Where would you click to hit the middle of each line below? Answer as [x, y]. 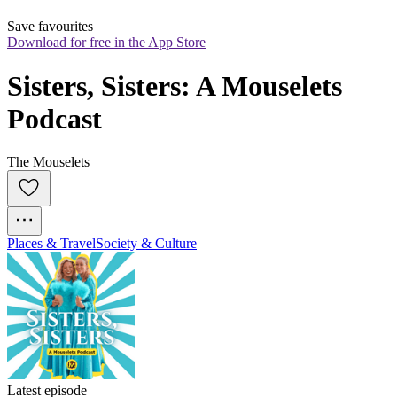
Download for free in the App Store [106, 43]
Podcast [54, 118]
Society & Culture [146, 244]
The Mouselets [48, 162]
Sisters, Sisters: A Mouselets [175, 86]
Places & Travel [51, 244]
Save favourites [50, 27]
